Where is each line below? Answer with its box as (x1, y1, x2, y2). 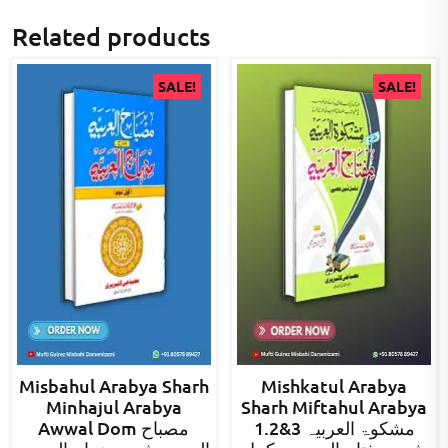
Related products (12, 20, 210, 53)
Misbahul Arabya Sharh (18, 374, 209, 397)
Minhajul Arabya (45, 395, 182, 418)
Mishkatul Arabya (261, 374, 408, 397)
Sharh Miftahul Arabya (241, 395, 428, 418)
